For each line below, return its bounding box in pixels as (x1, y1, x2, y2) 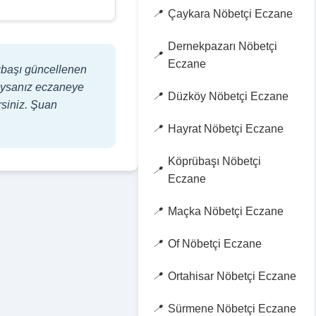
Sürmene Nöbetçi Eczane (168, 303, 296, 315)
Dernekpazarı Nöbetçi (168, 40, 277, 52)
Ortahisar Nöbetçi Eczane (168, 270, 296, 282)
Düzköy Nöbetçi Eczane (168, 90, 288, 102)
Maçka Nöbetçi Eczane (168, 205, 284, 217)
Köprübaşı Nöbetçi (168, 155, 261, 167)
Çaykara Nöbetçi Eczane (168, 8, 293, 20)
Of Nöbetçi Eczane (168, 238, 262, 250)
